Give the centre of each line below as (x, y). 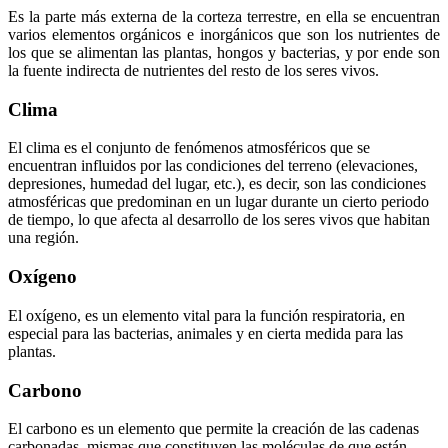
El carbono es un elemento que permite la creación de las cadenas (213, 429)
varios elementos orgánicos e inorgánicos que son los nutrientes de (224, 34)
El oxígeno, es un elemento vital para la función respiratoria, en (206, 315)
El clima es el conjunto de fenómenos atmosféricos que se (189, 148)
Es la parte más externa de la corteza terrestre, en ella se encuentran (224, 16)
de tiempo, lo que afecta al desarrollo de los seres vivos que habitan (219, 220)
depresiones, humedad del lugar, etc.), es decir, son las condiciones (217, 184)
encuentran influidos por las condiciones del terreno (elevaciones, (213, 166)
